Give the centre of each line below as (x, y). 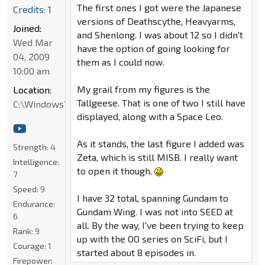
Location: (32, 89)
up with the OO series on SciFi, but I (152, 239)
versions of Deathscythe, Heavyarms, (156, 21)
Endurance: (34, 203)
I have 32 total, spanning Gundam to (152, 198)
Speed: (27, 189)
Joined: (27, 28)
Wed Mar (33, 42)
